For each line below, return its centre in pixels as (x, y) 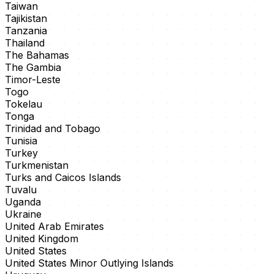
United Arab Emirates (54, 227)
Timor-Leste (33, 80)
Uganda (23, 202)
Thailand (25, 43)
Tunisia (21, 141)
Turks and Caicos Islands (63, 178)
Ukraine (23, 214)
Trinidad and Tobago (53, 129)
